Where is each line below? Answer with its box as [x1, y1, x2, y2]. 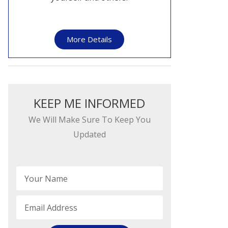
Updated [73, 129, 106, 140]
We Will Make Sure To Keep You [28, 114, 151, 126]
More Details [67, 34, 112, 44]
